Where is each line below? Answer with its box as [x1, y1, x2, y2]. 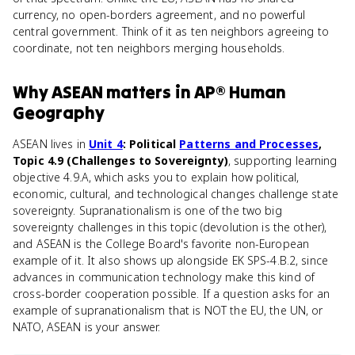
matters [106, 81, 171, 103]
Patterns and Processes [179, 136, 319, 151]
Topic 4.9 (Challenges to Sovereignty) [13, 153, 228, 168]
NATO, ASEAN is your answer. [13, 319, 161, 334]
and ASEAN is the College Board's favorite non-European [13, 236, 310, 251]
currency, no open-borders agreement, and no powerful [13, 7, 305, 22]
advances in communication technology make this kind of [13, 269, 315, 284]
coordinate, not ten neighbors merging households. [13, 40, 285, 55]
